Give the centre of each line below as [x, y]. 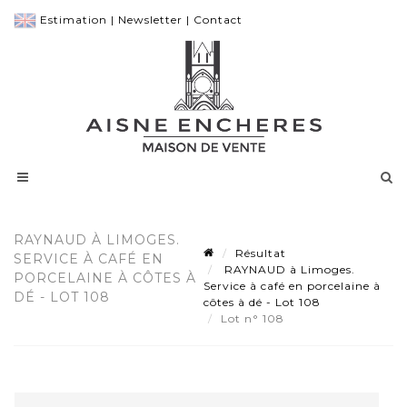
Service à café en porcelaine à [292, 286]
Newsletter [150, 20]
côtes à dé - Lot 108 [262, 303]
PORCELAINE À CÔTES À [105, 278]
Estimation [74, 20]
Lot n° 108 [254, 319]
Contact [218, 20]
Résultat [261, 253]
